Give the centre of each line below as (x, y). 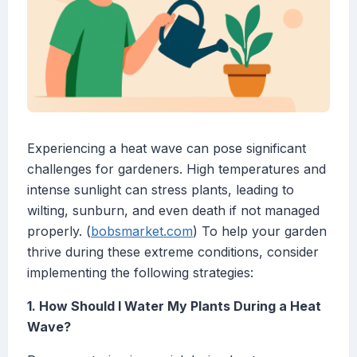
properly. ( (59, 231)
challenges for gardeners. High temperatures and (177, 169)
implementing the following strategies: (140, 273)
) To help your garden (260, 231)
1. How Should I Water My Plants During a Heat (174, 306)
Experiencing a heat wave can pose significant (167, 149)
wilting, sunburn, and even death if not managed (173, 211)
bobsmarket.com (142, 231)
